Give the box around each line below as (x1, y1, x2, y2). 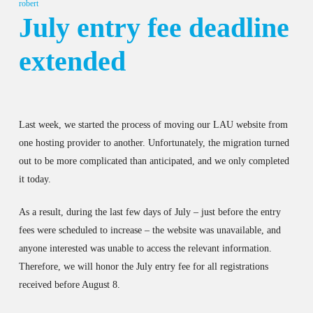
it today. (18, 174, 51, 184)
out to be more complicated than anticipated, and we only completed (18, 156, 289, 166)
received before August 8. (18, 279, 120, 290)
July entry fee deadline (18, 12, 289, 43)
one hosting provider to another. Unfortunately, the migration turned (18, 138, 289, 148)
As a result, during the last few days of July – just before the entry (18, 207, 281, 217)
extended (18, 45, 126, 77)
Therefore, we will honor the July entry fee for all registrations (18, 261, 268, 272)
